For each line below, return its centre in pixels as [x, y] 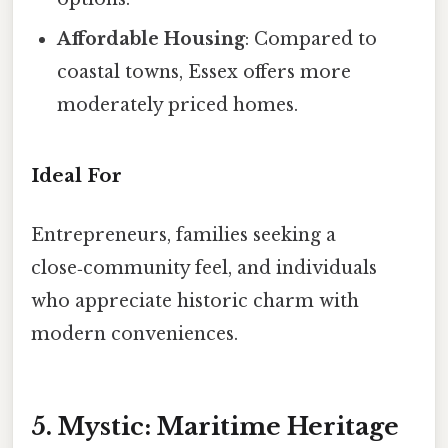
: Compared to [311, 39]
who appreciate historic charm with [195, 301]
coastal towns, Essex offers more [204, 72]
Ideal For [76, 176]
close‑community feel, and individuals [204, 268]
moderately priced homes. [178, 105]
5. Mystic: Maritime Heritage [215, 427]
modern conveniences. [134, 334]
